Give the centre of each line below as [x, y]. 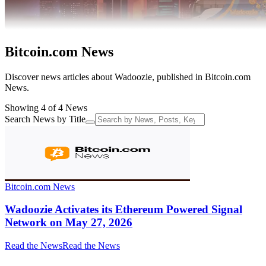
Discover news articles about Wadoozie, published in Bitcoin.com [128, 77]
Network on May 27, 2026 [69, 223]
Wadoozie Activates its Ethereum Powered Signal [123, 210]
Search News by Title [45, 119]
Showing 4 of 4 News [46, 107]
